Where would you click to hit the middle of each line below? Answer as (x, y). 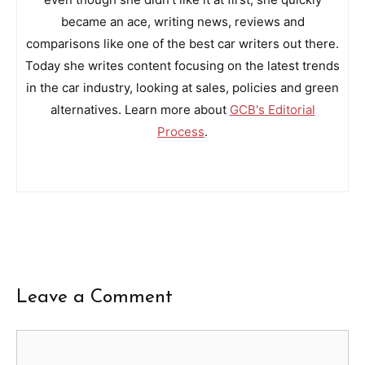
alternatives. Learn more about (140, 109)
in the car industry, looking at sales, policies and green (182, 87)
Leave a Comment (95, 297)
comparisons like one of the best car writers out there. (182, 43)
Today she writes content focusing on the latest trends (182, 65)
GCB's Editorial (272, 109)
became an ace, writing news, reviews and (182, 21)
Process (181, 131)
